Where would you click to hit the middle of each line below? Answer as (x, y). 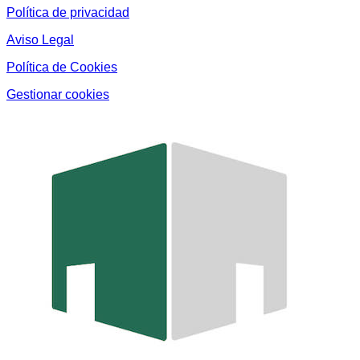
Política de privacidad (68, 12)
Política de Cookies (62, 67)
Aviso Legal (40, 39)
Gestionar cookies (58, 94)
